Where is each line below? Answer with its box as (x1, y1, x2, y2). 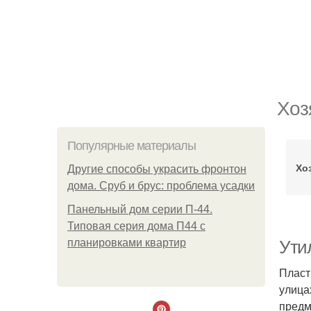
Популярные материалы (67, 139, 196, 153)
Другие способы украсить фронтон (67, 163, 246, 175)
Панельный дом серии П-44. (67, 203, 212, 215)
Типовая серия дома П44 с (67, 220, 205, 232)
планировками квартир (67, 237, 186, 249)
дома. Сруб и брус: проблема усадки (67, 180, 255, 192)
